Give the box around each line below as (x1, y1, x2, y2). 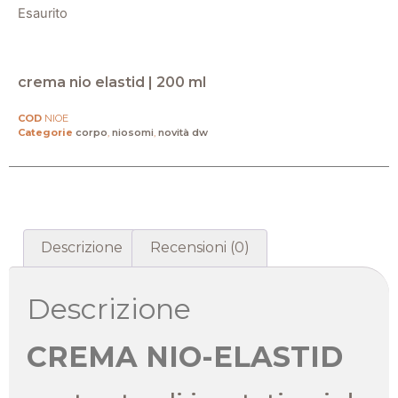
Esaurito (18, 5, 68, 22)
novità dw (158, 125, 208, 139)
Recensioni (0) (149, 239, 250, 257)
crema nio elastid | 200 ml (18, 73, 206, 91)
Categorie (18, 125, 73, 139)
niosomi (112, 125, 154, 139)
